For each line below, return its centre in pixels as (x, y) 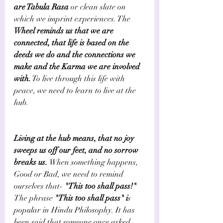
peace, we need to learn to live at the (76, 90)
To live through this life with (79, 78)
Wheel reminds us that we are (65, 31)
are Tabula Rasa (42, 7)
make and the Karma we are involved (78, 66)
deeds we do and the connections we (76, 55)
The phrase (34, 198)
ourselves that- (38, 186)
